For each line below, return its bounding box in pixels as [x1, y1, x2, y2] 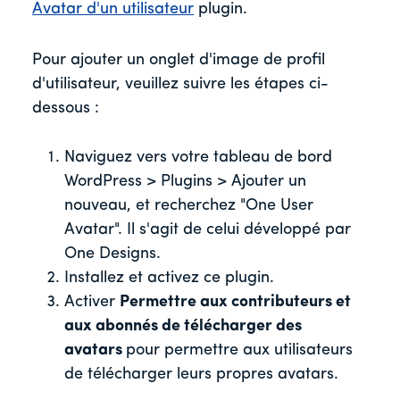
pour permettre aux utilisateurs [126, 342, 353, 360]
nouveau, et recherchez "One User [64, 197, 313, 215]
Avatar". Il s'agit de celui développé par [64, 221, 351, 239]
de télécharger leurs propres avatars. [64, 366, 338, 384]
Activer [64, 294, 120, 312]
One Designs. [64, 246, 161, 263]
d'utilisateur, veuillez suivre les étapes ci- [32, 76, 329, 94]
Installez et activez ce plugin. [64, 270, 274, 287]
